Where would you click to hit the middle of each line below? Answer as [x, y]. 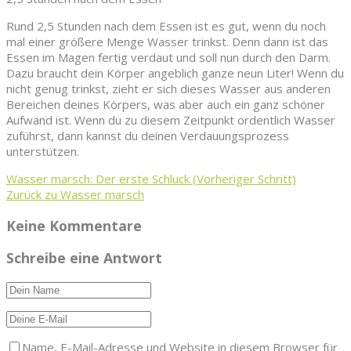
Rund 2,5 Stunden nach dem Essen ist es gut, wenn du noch [166, 26]
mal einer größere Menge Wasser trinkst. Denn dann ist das [167, 42]
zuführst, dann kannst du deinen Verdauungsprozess [148, 136]
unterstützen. [43, 152]
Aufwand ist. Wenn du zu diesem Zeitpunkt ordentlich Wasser [171, 120]
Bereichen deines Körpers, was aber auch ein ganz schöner [166, 105]
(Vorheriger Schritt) [243, 179]
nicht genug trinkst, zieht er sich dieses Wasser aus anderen [168, 89]
